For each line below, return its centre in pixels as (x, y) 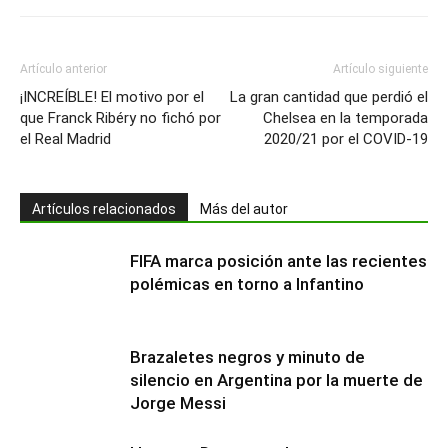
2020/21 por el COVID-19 (346, 138)
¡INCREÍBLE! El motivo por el (112, 96)
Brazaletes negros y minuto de (247, 356)
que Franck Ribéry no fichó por (120, 117)
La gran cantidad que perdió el (329, 96)
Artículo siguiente (380, 68)
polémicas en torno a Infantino (247, 283)
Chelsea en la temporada (345, 117)
